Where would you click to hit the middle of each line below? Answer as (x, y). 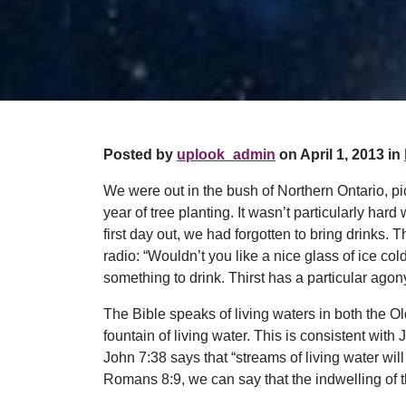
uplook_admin (226, 154)
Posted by (140, 154)
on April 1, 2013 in (338, 154)
